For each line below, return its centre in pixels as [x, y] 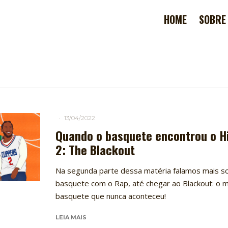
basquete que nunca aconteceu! [110, 196]
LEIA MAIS [71, 217]
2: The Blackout [95, 150]
